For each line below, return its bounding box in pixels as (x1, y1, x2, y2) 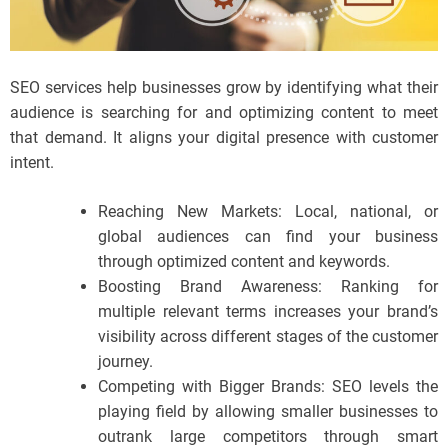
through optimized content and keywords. (98, 252, 390, 272)
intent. (10, 153, 54, 173)
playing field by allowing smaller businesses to (98, 402, 438, 422)
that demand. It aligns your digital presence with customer (10, 128, 438, 148)
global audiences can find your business (98, 227, 438, 247)
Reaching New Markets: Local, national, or (98, 202, 438, 222)
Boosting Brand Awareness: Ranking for (98, 277, 438, 297)
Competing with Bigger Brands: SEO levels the (98, 377, 438, 397)
